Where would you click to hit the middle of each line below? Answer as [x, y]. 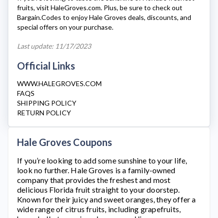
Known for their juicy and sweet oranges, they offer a [107, 199]
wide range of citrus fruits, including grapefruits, [99, 209]
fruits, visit [34, 8]
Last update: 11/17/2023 [54, 46]
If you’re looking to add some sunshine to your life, [102, 160]
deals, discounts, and [159, 17]
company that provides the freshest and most [94, 180]
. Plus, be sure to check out [142, 8]
